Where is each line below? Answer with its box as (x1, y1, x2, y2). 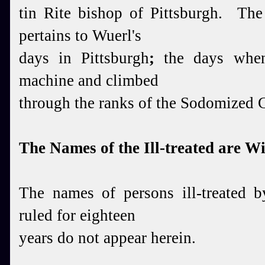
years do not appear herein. (19, 229, 196, 247)
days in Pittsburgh (19, 49, 150, 67)
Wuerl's (92, 27, 141, 44)
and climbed (78, 72, 159, 89)
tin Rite (19, 4, 79, 22)
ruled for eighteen (19, 206, 135, 224)
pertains (19, 27, 75, 44)
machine (19, 72, 78, 89)
